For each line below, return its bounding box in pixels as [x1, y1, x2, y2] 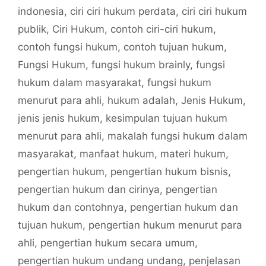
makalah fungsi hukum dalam [107, 129, 248, 142]
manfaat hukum [80, 147, 154, 160]
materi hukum [160, 147, 226, 160]
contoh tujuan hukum [123, 40, 224, 53]
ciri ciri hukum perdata [70, 5, 176, 17]
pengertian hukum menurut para [88, 218, 242, 231]
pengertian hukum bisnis [110, 165, 228, 178]
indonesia [18, 5, 64, 17]
